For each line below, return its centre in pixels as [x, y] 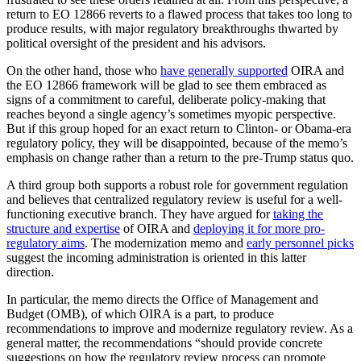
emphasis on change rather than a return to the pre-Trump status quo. [180, 157]
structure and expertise [63, 228]
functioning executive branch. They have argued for [140, 214]
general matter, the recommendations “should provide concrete [164, 342]
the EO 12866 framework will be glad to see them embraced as [166, 85]
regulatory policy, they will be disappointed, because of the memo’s [177, 143]
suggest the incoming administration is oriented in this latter [156, 257]
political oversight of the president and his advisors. [136, 43]
